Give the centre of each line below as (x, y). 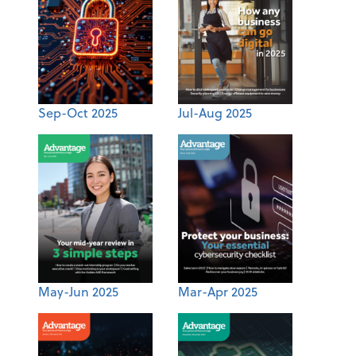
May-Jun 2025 (78, 291)
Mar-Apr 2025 (218, 291)
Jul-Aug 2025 (215, 113)
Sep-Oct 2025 (78, 113)
